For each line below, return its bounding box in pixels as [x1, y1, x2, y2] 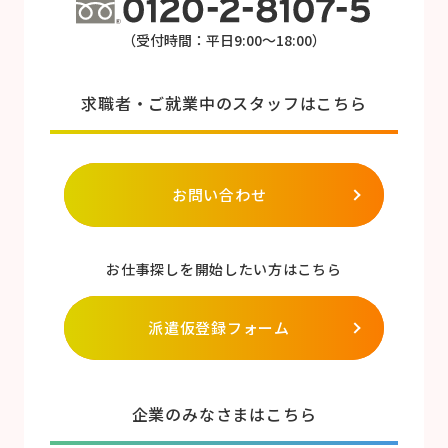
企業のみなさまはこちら [131, 401, 317, 426]
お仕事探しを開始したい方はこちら [106, 259, 342, 280]
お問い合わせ [171, 183, 267, 205]
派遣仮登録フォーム [148, 316, 290, 338]
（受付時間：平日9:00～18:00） [122, 30, 326, 51]
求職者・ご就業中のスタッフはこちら [81, 91, 367, 116]
